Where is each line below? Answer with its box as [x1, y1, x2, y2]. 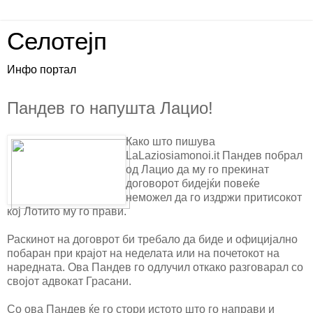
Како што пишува [126, 135, 215, 147]
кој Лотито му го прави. [7, 205, 126, 217]
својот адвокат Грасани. [7, 275, 131, 287]
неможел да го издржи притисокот [126, 191, 302, 203]
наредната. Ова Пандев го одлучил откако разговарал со [7, 261, 303, 273]
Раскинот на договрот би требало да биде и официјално [7, 233, 298, 245]
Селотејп [7, 28, 107, 54]
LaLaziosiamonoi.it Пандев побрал [126, 149, 303, 161]
